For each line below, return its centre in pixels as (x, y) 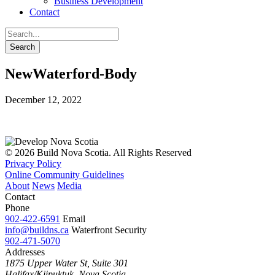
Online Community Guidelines (64, 174)
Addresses (25, 252)
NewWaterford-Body (71, 73)
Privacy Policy (33, 163)
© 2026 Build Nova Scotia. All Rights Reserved (98, 152)
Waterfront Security (109, 230)
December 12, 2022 (43, 99)
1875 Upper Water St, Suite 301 (67, 263)
